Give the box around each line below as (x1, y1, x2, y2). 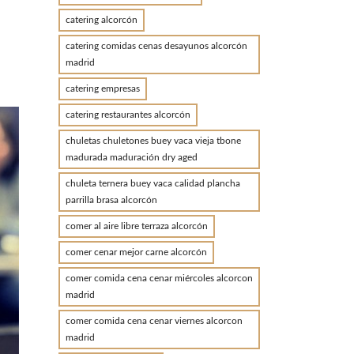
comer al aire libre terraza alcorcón (65, 221, 208, 231)
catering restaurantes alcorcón (65, 110, 190, 119)
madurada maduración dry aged (65, 153, 198, 162)
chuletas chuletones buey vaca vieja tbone (65, 136, 241, 145)
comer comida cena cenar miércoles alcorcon (65, 273, 253, 283)
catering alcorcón (65, 15, 137, 24)
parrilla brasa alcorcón (65, 195, 157, 205)
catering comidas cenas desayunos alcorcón (65, 41, 247, 51)
